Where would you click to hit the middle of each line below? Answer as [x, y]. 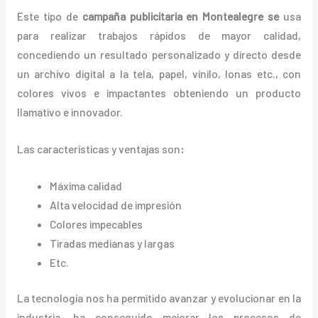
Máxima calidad [86, 185]
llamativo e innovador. [70, 112]
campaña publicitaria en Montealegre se [181, 16]
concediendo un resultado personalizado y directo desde [159, 55]
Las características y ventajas [88, 148]
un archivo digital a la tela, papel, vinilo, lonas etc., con [159, 74]
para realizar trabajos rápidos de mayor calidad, [159, 35]
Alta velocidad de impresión [116, 204]
